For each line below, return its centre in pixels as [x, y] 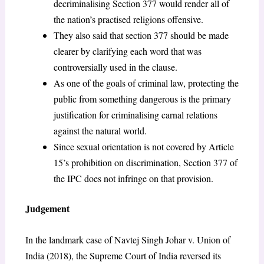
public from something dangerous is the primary [142, 99]
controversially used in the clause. [115, 67]
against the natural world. [100, 131]
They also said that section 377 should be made [141, 35]
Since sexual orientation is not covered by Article [143, 147]
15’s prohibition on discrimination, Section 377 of [145, 163]
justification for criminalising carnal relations [135, 115]
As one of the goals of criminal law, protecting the [146, 83]
